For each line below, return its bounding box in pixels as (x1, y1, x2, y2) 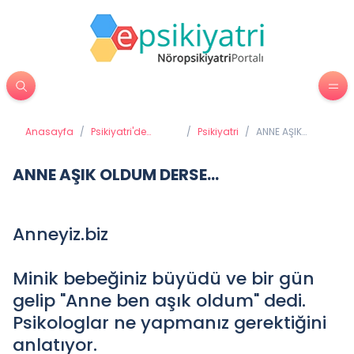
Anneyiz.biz (13, 222, 108, 247)
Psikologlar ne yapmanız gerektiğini (13, 311, 326, 335)
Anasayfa (25, 125, 73, 138)
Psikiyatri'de (91, 125, 146, 138)
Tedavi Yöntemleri (91, 137, 177, 151)
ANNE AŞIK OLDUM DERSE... (13, 164, 219, 186)
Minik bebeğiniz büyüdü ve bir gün (13, 266, 314, 291)
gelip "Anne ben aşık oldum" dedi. (13, 288, 306, 313)
